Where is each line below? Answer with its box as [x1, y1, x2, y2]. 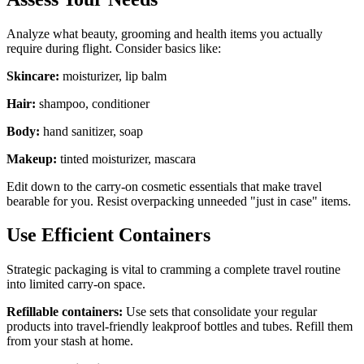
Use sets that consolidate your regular [123, 305, 317, 319]
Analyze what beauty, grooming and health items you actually [6, 26, 323, 41]
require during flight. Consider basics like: [6, 41, 221, 55]
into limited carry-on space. [6, 277, 145, 292]
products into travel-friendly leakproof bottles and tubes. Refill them [6, 319, 353, 334]
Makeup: [6, 151, 57, 166]
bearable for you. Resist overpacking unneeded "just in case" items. [6, 193, 351, 208]
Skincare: [6, 68, 59, 83]
